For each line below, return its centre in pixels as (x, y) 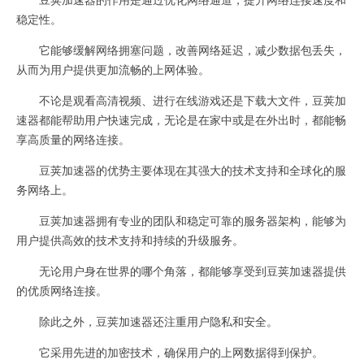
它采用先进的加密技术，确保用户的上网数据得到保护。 (170, 352)
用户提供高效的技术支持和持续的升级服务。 (130, 240)
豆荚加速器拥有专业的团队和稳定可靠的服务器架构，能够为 (181, 220)
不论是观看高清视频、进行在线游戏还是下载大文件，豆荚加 (181, 100)
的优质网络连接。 (62, 290)
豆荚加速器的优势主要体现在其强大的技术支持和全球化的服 (181, 170)
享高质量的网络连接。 (73, 139)
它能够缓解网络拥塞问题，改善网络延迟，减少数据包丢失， (181, 50)
